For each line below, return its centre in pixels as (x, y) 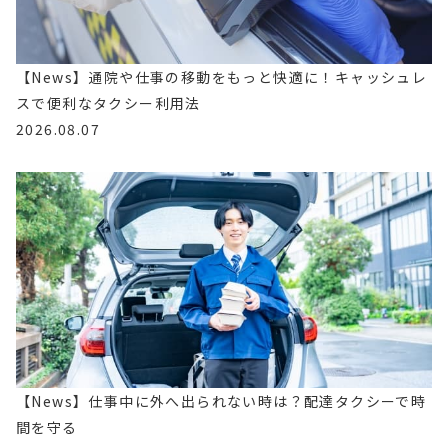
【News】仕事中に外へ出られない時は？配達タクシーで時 (221, 400)
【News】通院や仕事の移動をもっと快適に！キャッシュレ (222, 76)
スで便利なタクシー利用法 (108, 102)
